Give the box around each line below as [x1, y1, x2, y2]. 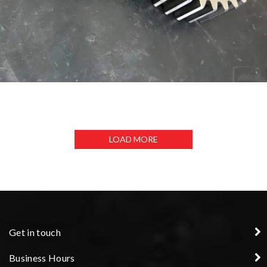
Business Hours [9, 252, 75, 263]
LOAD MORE [109, 134, 158, 144]
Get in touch [9, 226, 61, 238]
